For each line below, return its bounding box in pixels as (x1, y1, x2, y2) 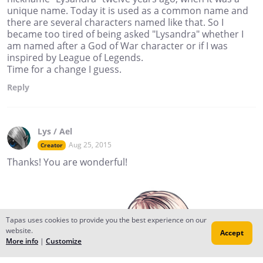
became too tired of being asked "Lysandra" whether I (7, 28, 244, 41)
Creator (41, 141, 63, 150)
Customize (46, 236, 82, 246)
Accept (220, 228, 244, 238)
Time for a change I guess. (7, 63, 122, 76)
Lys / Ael (38, 126, 72, 137)
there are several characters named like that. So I (7, 16, 224, 29)
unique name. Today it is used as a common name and (7, 4, 248, 18)
